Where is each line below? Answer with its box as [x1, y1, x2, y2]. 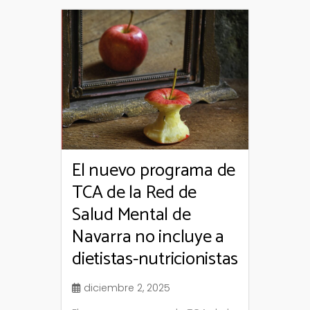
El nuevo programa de [72, 156, 235, 186]
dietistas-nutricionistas [72, 244, 238, 275]
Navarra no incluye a [72, 222, 224, 253]
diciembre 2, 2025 [84, 281, 170, 295]
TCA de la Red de [72, 178, 197, 208]
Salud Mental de [72, 200, 191, 230]
